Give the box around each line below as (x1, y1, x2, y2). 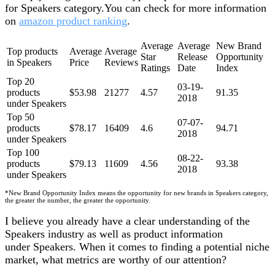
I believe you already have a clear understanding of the (5, 214, 250, 227)
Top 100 (7, 147, 39, 158)
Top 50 (7, 111, 34, 122)
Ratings (141, 62, 170, 73)
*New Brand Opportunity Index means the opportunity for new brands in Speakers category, (5, 188, 268, 196)
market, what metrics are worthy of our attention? (5, 253, 227, 266)
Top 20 (7, 76, 34, 87)
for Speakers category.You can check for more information (5, 1, 266, 14)
